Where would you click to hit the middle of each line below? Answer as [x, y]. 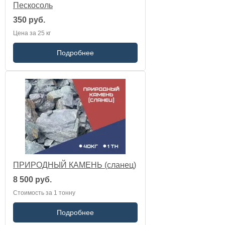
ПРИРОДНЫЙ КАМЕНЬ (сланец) [75, 165]
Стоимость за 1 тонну [44, 193]
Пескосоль [33, 5]
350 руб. [29, 20]
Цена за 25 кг [32, 33]
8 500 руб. [32, 180]
